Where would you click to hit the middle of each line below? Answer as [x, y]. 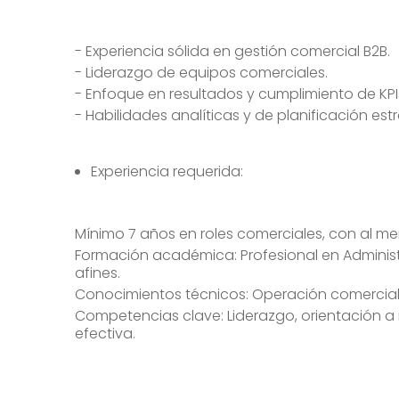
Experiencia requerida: [167, 171]
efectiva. [105, 334]
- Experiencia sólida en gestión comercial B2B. [232, 51]
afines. [98, 273]
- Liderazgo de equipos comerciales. [201, 73]
